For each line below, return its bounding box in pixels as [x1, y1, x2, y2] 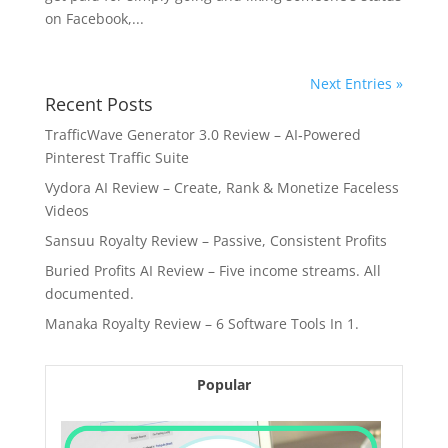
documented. [44, 284, 134, 304]
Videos [44, 201, 89, 221]
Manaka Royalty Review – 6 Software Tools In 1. [44, 314, 359, 334]
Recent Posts [44, 92, 153, 117]
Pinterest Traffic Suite [44, 148, 189, 168]
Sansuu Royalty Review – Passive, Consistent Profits [44, 231, 387, 251]
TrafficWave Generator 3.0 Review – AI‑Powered [44, 125, 361, 145]
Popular [196, 375, 251, 395]
